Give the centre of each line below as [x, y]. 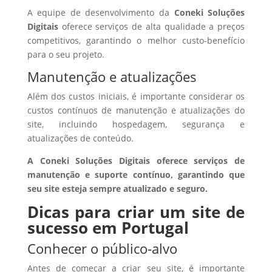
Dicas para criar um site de [136, 212]
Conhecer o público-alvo [102, 248]
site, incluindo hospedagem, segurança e [136, 124]
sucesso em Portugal [108, 228]
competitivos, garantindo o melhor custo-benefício [136, 40]
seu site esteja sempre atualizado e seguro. [117, 189]
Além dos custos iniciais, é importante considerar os [136, 96]
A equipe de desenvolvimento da [100, 12]
